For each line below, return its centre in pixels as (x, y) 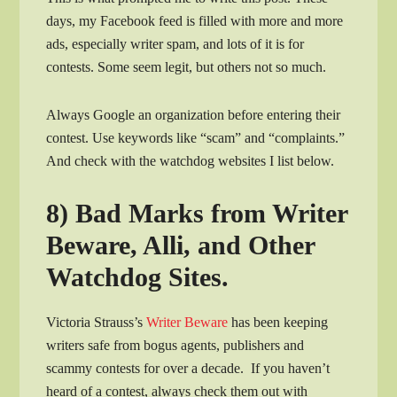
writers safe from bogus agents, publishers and (175, 345)
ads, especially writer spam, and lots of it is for (175, 43)
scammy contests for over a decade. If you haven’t (188, 368)
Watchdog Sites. (138, 276)
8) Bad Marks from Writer (197, 213)
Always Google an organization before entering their (194, 114)
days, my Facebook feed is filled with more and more (195, 20)
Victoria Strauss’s (97, 322)
